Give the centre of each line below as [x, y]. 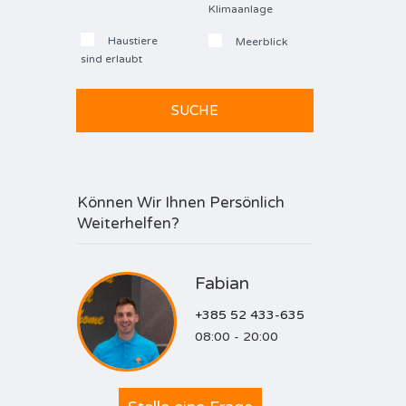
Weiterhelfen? [128, 223]
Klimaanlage [240, 9]
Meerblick [260, 42]
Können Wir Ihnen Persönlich [180, 203]
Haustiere [131, 41]
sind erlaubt [111, 59]
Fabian [222, 284]
